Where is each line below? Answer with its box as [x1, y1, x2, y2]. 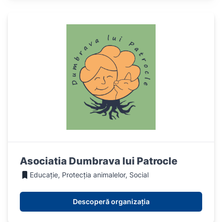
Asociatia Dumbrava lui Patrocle [20, 155, 177, 167]
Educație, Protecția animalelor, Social [30, 170, 149, 179]
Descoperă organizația [72, 197, 150, 206]
